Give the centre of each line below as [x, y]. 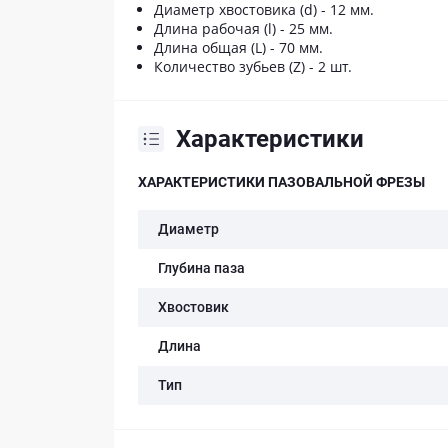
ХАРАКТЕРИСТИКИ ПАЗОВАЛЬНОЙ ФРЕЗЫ [281, 181]
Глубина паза [201, 267]
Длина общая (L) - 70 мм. [238, 47]
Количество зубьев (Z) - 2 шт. [253, 66]
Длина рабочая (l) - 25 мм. [243, 28]
